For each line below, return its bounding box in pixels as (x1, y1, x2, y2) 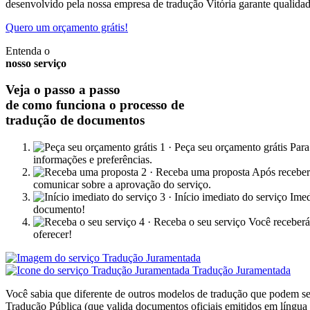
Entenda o (6, 44, 50, 57)
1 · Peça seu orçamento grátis (160, 141, 287, 154)
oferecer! (33, 228, 72, 241)
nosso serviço (6, 57, 66, 69)
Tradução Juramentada (192, 264, 291, 277)
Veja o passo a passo (6, 82, 120, 98)
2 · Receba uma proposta (141, 166, 250, 179)
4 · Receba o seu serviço (139, 216, 246, 228)
